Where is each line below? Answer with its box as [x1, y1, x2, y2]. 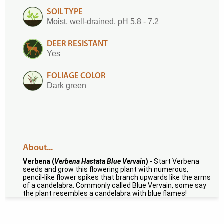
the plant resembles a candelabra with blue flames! [23, 189, 187, 197]
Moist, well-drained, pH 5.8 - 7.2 [47, 17, 159, 26]
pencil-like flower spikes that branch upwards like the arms [23, 173, 211, 181]
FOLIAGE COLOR [47, 72, 106, 80]
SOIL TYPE [47, 8, 83, 16]
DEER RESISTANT [47, 40, 108, 48]
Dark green [47, 81, 86, 90]
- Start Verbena [148, 157, 199, 165]
